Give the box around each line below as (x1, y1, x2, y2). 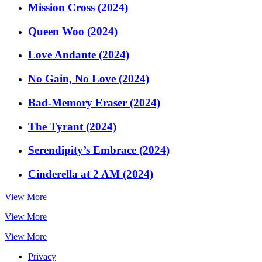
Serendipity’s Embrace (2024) (28, 144, 170, 157)
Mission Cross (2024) (28, 1, 128, 14)
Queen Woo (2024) (28, 25, 118, 37)
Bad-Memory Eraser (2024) (28, 96, 160, 109)
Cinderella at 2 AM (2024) (28, 168, 153, 181)
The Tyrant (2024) (28, 120, 116, 133)
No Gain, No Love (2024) (28, 73, 149, 85)
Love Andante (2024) (28, 49, 129, 61)
